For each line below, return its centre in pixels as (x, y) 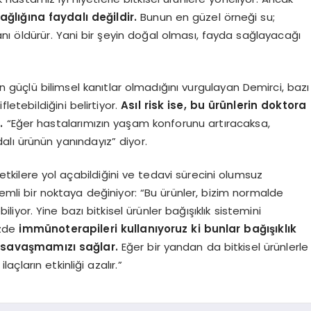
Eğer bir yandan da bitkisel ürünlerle (213, 247)
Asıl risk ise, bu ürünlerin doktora (214, 105)
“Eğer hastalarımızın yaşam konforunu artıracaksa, (136, 123)
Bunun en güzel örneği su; (206, 17)
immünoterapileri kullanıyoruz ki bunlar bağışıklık (158, 229)
